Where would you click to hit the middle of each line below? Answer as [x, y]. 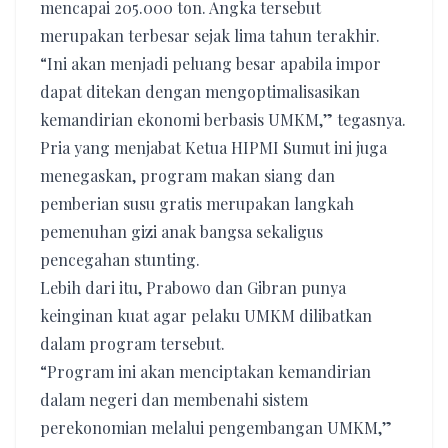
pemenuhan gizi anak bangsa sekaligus [181, 231]
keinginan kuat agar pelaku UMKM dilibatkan [206, 315]
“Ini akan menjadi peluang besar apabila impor [210, 63]
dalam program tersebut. [132, 343]
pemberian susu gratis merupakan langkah [197, 203]
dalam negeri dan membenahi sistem [174, 399]
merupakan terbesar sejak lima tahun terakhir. [210, 35]
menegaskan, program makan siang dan [187, 175]
